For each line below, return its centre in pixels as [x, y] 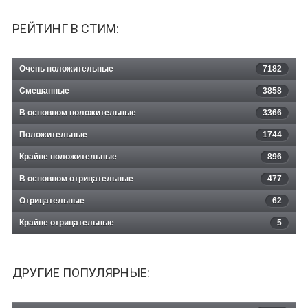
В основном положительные [78, 112]
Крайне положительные [68, 156]
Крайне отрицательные [67, 222]
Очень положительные [66, 68]
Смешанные [44, 90]
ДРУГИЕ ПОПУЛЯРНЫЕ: [81, 272]
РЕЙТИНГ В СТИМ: [66, 28]
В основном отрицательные [76, 178]
